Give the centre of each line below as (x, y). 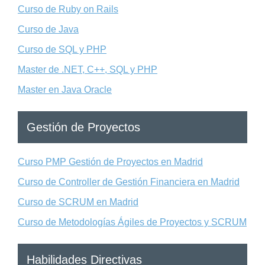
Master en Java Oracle (65, 89)
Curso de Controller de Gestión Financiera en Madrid (129, 182)
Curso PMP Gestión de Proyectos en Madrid (110, 161)
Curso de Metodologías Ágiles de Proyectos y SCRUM (132, 222)
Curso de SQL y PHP (62, 49)
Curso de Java (48, 29)
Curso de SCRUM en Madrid (78, 202)
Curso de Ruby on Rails (68, 9)
